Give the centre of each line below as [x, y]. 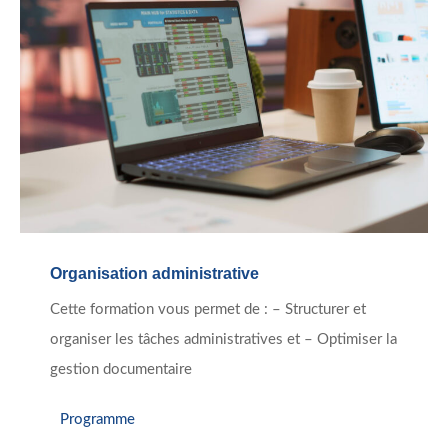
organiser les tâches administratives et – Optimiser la [223, 340]
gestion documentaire [121, 370]
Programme [97, 419]
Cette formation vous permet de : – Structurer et [208, 310]
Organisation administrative [154, 274]
